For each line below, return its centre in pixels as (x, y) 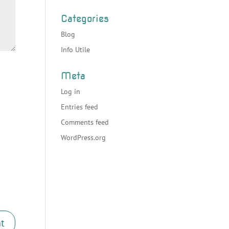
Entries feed (80, 107)
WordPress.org (84, 138)
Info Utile (76, 50)
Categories (85, 19)
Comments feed (85, 122)
